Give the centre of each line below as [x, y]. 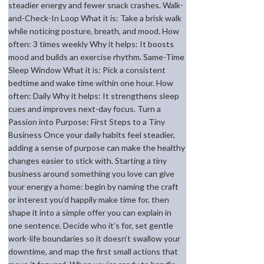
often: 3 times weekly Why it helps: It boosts [91, 44]
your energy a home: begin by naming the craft [93, 187]
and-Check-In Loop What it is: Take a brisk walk [95, 18]
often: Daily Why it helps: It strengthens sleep [93, 96]
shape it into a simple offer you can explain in [90, 213]
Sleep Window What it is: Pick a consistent [87, 70]
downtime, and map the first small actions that [93, 252]
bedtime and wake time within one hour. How [90, 83]
